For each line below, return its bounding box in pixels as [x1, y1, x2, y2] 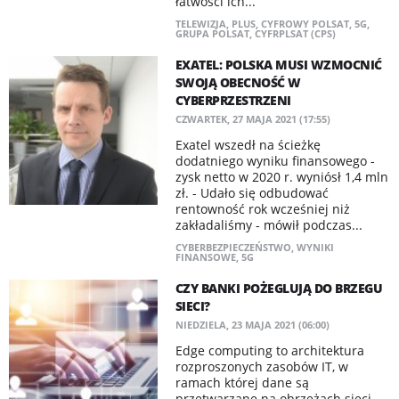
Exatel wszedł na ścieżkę [175, 136, 321, 153]
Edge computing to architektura [175, 342, 364, 359]
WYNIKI [296, 240, 334, 254]
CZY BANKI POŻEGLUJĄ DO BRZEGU [175, 280, 383, 297]
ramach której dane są [175, 374, 309, 391]
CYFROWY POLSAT [260, 17, 349, 30]
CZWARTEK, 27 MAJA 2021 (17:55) [175, 112, 330, 126]
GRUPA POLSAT [175, 27, 249, 40]
